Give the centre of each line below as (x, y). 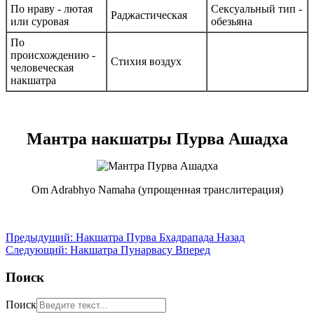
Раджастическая (149, 15)
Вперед (193, 250)
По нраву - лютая (52, 8)
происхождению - (53, 55)
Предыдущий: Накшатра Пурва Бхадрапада (111, 237)
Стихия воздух (146, 61)
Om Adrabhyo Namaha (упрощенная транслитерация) (157, 189)
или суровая (40, 21)
